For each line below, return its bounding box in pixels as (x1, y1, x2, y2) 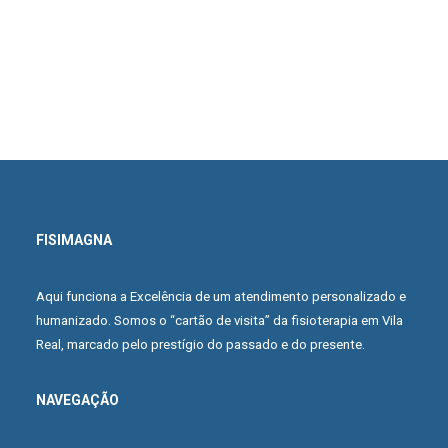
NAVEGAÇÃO (36, 392, 119, 408)
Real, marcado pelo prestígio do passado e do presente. (36, 337, 365, 352)
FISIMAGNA (36, 232, 112, 248)
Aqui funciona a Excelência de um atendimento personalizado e (36, 289, 406, 304)
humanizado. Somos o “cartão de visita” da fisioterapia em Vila (36, 313, 403, 328)
